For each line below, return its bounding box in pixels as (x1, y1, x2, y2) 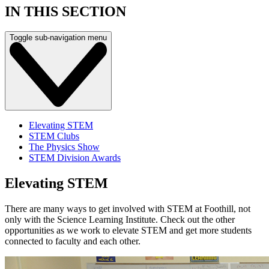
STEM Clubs (29, 131, 79, 142)
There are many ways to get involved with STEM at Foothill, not (5, 204, 250, 214)
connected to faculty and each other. (5, 236, 143, 247)
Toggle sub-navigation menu (10, 33, 107, 43)
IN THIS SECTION (5, 3, 126, 19)
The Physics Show (29, 142, 100, 153)
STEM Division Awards (29, 153, 121, 163)
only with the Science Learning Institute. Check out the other (5, 214, 235, 225)
